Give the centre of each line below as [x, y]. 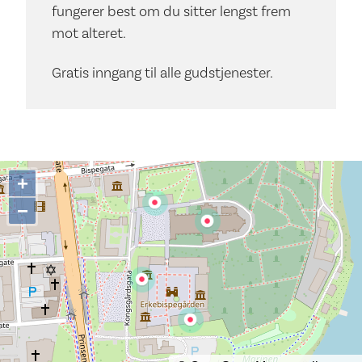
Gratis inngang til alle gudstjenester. [162, 73]
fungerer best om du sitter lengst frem [171, 11]
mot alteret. [89, 32]
